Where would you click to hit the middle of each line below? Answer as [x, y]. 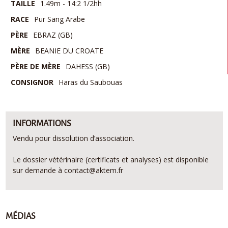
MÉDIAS [20, 217]
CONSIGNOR [32, 82]
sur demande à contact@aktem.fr [68, 170]
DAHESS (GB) [88, 67]
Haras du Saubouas [90, 82]
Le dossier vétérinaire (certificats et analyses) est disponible [110, 160]
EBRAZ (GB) [53, 35]
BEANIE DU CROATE [69, 51]
